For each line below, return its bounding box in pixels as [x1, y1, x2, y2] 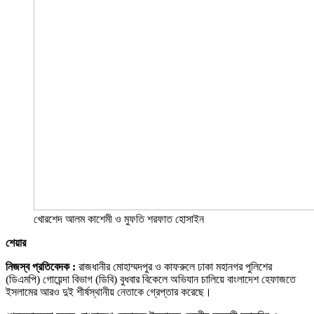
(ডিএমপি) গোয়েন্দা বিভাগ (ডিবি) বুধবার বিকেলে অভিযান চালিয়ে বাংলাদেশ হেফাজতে [6, 273, 296, 285]
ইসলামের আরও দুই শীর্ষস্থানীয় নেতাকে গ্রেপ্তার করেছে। [6, 285, 212, 298]
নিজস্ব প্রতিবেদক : [6, 260, 76, 273]
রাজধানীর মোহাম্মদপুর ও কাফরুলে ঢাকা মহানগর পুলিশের [76, 260, 272, 273]
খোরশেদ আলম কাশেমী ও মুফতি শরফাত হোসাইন [34, 212, 204, 225]
